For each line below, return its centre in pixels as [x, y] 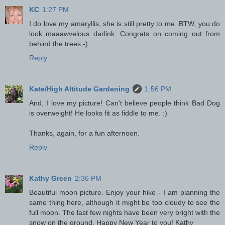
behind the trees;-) [59, 44]
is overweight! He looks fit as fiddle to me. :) [98, 113]
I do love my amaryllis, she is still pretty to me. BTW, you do [125, 24]
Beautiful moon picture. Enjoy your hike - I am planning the [125, 193]
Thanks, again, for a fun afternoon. [84, 133]
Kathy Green [50, 179]
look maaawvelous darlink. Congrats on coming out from [125, 34]
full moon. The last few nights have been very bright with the [125, 213]
